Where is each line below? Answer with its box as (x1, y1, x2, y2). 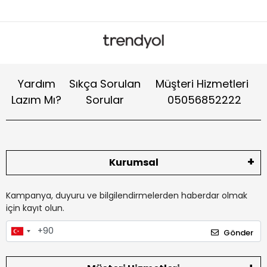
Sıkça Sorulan (69, 76, 141, 91)
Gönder (223, 226, 253, 238)
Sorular (86, 92, 125, 107)
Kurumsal (108, 156, 159, 169)
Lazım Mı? (11, 92, 62, 107)
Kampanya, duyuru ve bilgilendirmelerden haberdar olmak (6, 190, 247, 201)
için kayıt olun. (6, 202, 64, 214)
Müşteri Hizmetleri (156, 76, 249, 91)
